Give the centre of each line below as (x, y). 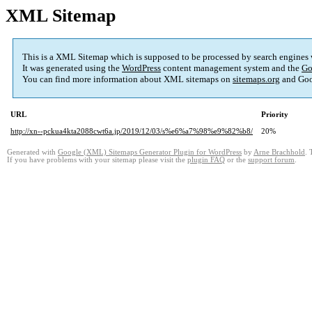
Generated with (32, 153)
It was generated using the (72, 68)
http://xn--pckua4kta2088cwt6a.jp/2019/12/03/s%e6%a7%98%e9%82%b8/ (132, 131)
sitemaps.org (256, 79)
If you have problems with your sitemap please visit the (97, 160)
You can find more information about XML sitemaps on (127, 79)
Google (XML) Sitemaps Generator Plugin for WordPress (150, 153)
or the (236, 160)
